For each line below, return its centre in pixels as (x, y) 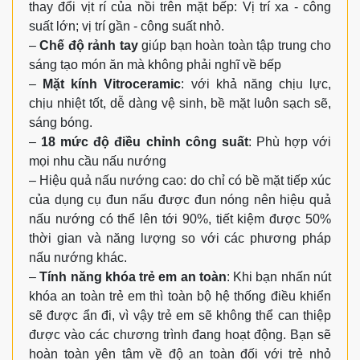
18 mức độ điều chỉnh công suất (145, 141)
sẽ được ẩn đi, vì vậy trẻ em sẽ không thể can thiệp (180, 315)
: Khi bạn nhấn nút (279, 276)
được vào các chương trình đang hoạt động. (160, 334)
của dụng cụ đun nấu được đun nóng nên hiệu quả (180, 199)
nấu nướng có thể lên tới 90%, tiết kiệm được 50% (180, 219)
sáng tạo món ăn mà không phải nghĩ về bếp (155, 64)
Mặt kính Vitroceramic (112, 84)
